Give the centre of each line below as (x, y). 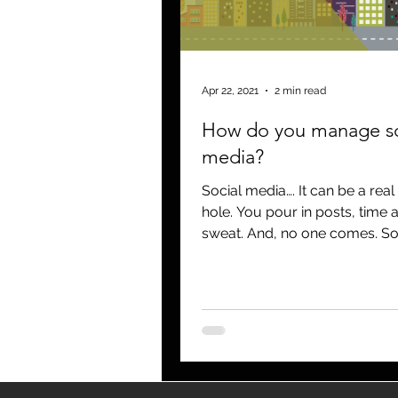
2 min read (300, 91)
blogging (224, 16)
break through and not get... (291, 255)
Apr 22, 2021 (230, 91)
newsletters (320, 16)
